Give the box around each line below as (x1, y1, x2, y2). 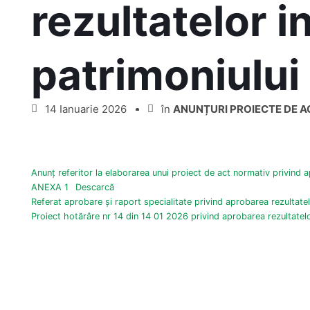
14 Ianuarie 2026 (45, 102, 127, 116)
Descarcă (75, 181, 114, 192)
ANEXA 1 (31, 181, 69, 192)
